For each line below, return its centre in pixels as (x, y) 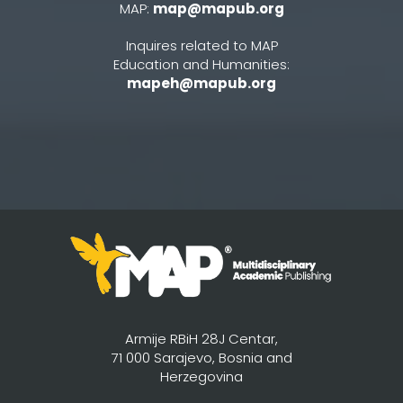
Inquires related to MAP (201, 45)
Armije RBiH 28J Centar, (201, 338)
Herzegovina (201, 376)
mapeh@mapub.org (201, 83)
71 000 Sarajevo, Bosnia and (201, 357)
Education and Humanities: (201, 64)
